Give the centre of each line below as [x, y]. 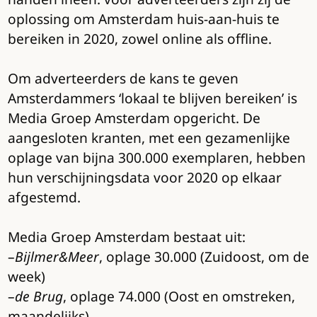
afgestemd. [44, 197]
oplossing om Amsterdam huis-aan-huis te [143, 19]
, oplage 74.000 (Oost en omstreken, [179, 296]
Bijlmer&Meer [57, 257]
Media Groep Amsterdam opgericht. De [134, 118]
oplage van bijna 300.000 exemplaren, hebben [156, 158]
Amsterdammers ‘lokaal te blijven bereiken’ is [152, 98]
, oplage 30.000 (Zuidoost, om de [204, 257]
